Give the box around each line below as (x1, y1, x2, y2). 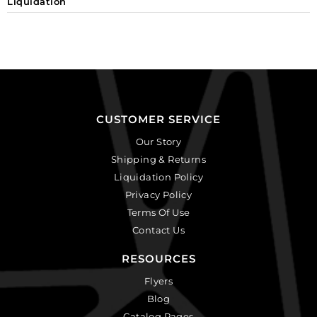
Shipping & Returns (110, 153, 207, 165)
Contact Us (132, 224, 185, 236)
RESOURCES (121, 251, 196, 265)
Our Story (135, 135, 182, 147)
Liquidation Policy (113, 171, 204, 183)
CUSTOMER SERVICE (96, 112, 221, 126)
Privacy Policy (125, 188, 192, 200)
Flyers (144, 275, 173, 287)
